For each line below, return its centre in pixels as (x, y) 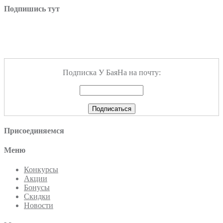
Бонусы (37, 188)
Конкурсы (41, 170)
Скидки (37, 197)
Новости (39, 206)
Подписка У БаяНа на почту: (111, 72)
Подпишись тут (32, 9)
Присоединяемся (34, 130)
